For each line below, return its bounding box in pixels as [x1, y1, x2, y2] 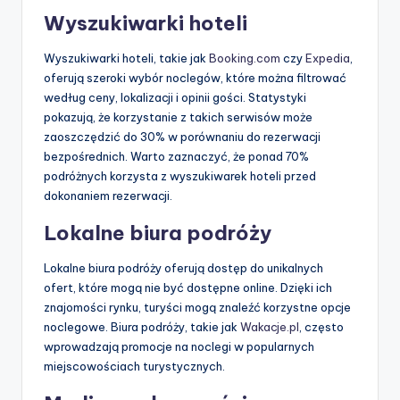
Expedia [305, 51, 350, 66]
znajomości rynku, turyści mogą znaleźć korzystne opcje [44, 300, 351, 315]
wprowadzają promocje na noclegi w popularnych [44, 339, 314, 354]
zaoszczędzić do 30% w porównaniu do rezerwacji [44, 129, 321, 145]
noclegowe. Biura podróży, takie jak [44, 320, 240, 335]
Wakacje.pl [240, 320, 299, 335]
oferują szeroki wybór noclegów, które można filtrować [44, 71, 346, 86]
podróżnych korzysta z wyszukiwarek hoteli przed [44, 169, 316, 184]
